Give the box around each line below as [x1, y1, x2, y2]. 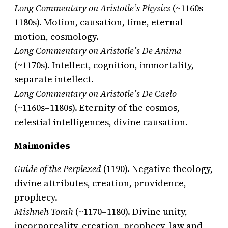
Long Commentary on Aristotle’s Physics [14, 2, 170, 15]
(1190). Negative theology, [101, 162, 213, 176]
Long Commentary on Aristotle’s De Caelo [14, 87, 177, 100]
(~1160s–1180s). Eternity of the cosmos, [14, 101, 180, 115]
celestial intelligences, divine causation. [14, 116, 188, 129]
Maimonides [14, 139, 70, 152]
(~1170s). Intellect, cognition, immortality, [14, 59, 194, 72]
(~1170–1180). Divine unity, [73, 205, 187, 218]
